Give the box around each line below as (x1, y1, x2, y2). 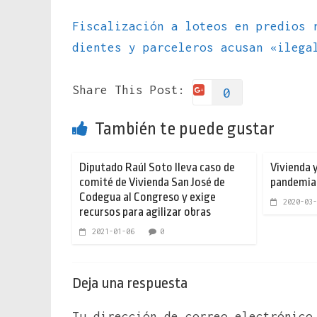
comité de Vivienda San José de (79, 175, 225, 189)
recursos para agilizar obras (79, 204, 211, 219)
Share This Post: (72, 82, 185, 97)
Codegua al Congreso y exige (79, 190, 216, 204)
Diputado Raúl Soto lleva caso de (79, 160, 235, 174)
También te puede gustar (95, 118, 275, 139)
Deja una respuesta (72, 274, 188, 292)
